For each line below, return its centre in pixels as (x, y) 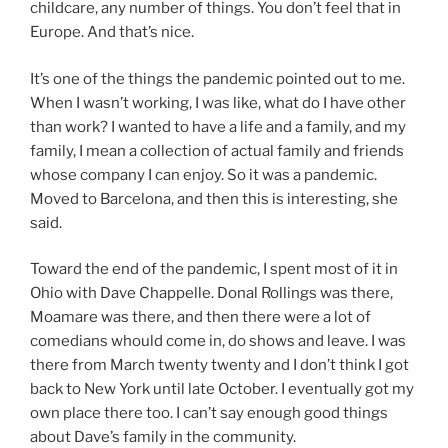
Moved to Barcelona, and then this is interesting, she (214, 198)
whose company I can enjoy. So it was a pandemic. (203, 174)
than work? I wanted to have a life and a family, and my (218, 126)
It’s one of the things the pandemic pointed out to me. (217, 78)
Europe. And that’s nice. (112, 32)
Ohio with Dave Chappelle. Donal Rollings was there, (211, 293)
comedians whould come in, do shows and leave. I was (218, 341)
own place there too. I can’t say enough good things (209, 413)
